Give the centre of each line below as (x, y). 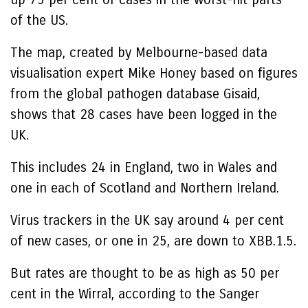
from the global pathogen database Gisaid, (135, 94)
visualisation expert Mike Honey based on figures (154, 73)
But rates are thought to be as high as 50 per (145, 273)
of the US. (39, 20)
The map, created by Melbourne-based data (139, 53)
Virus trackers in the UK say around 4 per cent (147, 220)
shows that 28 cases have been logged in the (144, 114)
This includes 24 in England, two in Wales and (144, 167)
